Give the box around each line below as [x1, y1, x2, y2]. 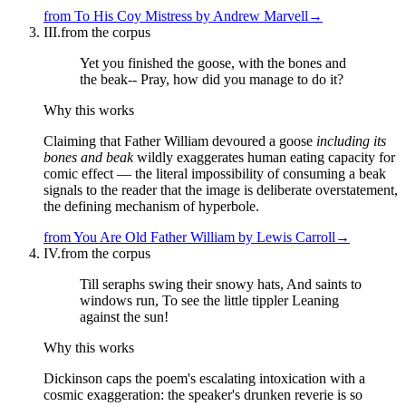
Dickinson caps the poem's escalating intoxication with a [43, 371, 365, 387]
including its [316, 133, 386, 150]
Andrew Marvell [213, 8, 308, 24]
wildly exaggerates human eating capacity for [133, 150, 395, 166]
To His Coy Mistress [74, 8, 192, 24]
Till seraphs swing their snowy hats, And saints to [80, 276, 362, 293]
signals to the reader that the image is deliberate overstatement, [43, 182, 398, 198]
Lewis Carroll [256, 229, 335, 246]
